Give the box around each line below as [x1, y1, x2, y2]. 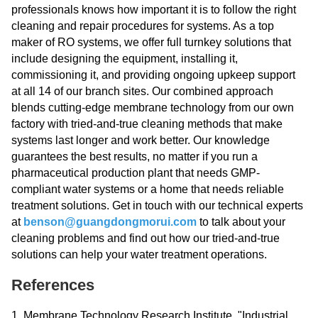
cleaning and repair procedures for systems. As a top [11, 20, 274, 32]
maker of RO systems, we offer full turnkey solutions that [11, 36, 291, 48]
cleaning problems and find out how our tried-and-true [11, 232, 280, 244]
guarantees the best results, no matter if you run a [11, 150, 258, 163]
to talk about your [197, 216, 285, 228]
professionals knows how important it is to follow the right [11, 4, 296, 16]
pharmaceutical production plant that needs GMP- [11, 167, 260, 179]
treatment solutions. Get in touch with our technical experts [11, 199, 303, 212]
